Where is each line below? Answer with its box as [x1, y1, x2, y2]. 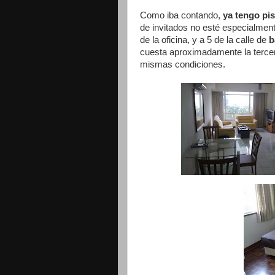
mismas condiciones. [140, 59, 225, 69]
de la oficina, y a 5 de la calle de [140, 34, 269, 45]
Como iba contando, [140, 10, 223, 20]
